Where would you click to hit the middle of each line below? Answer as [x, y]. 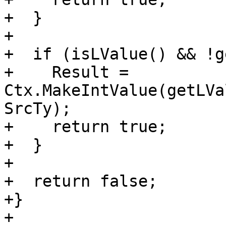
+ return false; [81, 181]
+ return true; [86, 127]
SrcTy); [38, 109]
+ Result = [66, 72]
